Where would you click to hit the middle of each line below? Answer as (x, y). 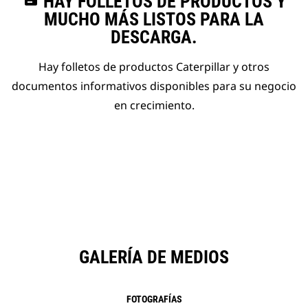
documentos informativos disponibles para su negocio (154, 86)
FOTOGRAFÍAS (154, 299)
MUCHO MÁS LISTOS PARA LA (154, 20)
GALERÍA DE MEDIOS (154, 257)
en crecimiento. (154, 106)
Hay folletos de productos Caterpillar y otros (154, 67)
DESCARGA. (154, 37)
